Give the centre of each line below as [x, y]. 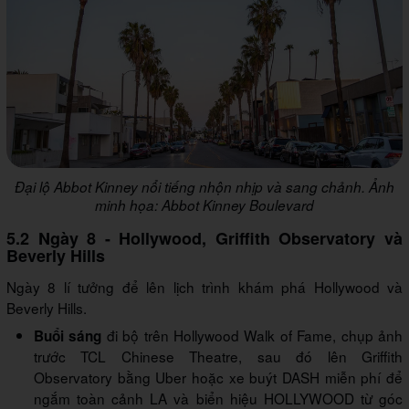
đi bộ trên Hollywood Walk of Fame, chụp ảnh [255, 335]
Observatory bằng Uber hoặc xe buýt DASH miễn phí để [218, 377]
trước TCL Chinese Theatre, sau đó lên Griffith [218, 356]
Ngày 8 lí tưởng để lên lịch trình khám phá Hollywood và [204, 286]
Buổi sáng [70, 336]
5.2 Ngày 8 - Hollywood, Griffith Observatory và [204, 238]
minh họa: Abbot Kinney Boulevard [204, 204]
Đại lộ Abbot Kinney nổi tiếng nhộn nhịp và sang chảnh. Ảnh [204, 186]
